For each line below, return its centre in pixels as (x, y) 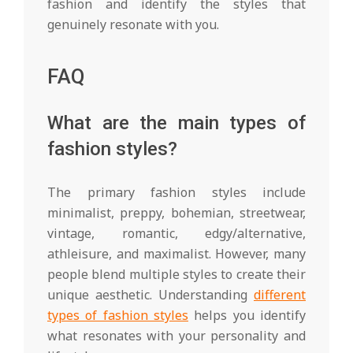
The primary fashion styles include (176, 192)
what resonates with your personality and (176, 335)
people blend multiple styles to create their (176, 274)
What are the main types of (176, 123)
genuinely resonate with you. (133, 24)
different (280, 294)
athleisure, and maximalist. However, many (176, 253)
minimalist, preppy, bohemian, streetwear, (176, 212)
